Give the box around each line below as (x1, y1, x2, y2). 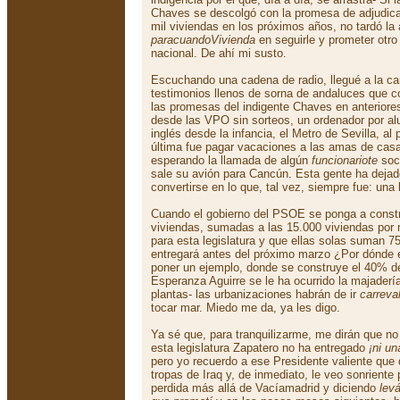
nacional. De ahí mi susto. (151, 46, 287, 60)
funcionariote (312, 154, 378, 167)
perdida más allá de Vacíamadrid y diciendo (151, 381, 379, 395)
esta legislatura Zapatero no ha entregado (151, 341, 369, 354)
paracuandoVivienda (151, 33, 255, 46)
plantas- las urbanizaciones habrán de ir (151, 287, 360, 301)
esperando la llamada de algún (151, 154, 312, 167)
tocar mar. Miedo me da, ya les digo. (151, 301, 340, 314)
